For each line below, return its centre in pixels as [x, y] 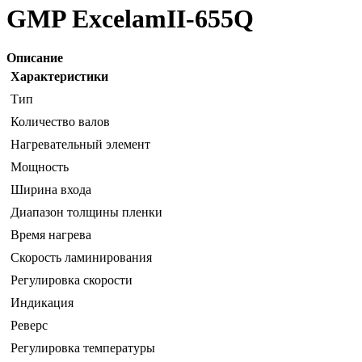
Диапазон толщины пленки [86, 213]
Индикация [42, 303]
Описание [35, 58]
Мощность [40, 167]
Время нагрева [51, 235]
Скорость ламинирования [81, 258]
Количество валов [60, 122]
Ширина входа [51, 190]
